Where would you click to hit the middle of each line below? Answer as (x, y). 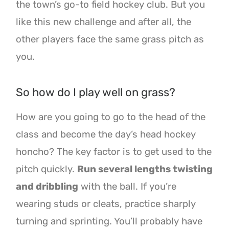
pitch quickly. (47, 169)
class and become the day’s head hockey (106, 135)
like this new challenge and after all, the (104, 22)
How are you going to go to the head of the (111, 117)
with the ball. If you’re (128, 187)
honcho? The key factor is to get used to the (114, 152)
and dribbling (47, 187)
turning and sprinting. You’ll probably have (109, 222)
